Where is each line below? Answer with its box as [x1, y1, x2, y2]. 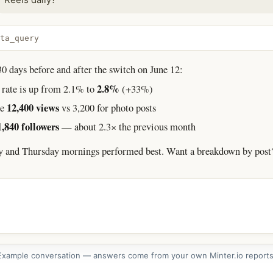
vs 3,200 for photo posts [59, 101, 156, 115]
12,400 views [7, 101, 59, 115]
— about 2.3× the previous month [59, 120, 196, 133]
